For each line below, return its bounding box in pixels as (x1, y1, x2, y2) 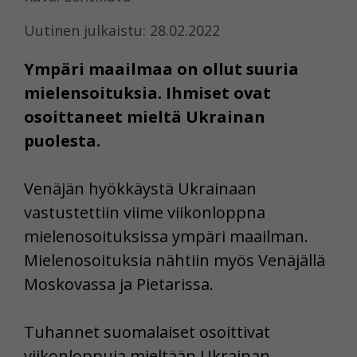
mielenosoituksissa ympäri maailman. (24, 226, 308, 248)
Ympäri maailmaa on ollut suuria (24, 58, 299, 80)
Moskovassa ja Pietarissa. (24, 273, 214, 296)
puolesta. (24, 130, 100, 152)
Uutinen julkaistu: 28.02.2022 (24, 21, 220, 41)
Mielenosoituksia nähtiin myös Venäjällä (24, 249, 325, 272)
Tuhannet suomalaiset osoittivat (24, 321, 270, 343)
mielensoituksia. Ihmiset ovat (24, 82, 271, 104)
